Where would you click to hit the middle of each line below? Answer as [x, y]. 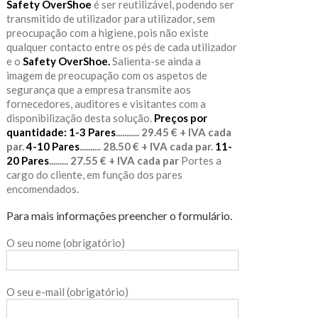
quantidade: [36, 132]
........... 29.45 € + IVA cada [173, 132]
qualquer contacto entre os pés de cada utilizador [121, 46]
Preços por [180, 117]
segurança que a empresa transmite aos [98, 89]
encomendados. [44, 188]
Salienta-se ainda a [155, 61]
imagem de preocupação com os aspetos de [106, 75]
